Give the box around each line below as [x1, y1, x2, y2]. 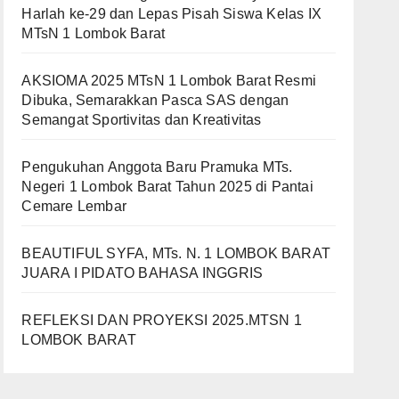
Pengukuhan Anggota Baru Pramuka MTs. [21, 159, 293, 175]
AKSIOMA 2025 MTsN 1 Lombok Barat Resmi [21, 72, 316, 88]
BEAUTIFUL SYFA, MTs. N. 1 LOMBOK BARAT [21, 245, 330, 261]
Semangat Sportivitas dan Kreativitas [21, 111, 262, 127]
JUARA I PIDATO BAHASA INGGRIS [21, 265, 264, 281]
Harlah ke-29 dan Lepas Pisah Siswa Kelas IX [21, 5, 322, 21]
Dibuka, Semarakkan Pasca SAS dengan [21, 92, 289, 108]
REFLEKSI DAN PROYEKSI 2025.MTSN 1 [21, 312, 302, 328]
